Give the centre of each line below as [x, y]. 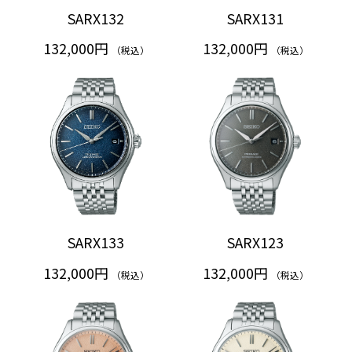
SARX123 [255, 242]
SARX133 [96, 242]
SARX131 [255, 18]
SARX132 [96, 18]
